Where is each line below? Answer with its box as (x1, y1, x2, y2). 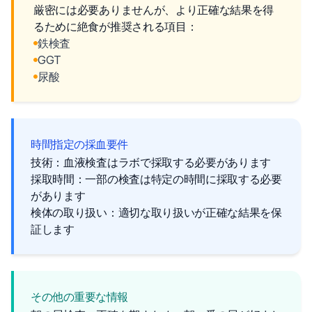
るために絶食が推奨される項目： (33, 19, 198, 33)
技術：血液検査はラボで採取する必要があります (31, 155, 272, 169)
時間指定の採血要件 (31, 137, 129, 151)
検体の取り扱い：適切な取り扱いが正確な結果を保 (31, 205, 282, 219)
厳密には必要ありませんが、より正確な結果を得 (33, 3, 274, 17)
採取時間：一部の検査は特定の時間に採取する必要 (31, 172, 282, 186)
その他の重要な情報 (31, 290, 129, 304)
